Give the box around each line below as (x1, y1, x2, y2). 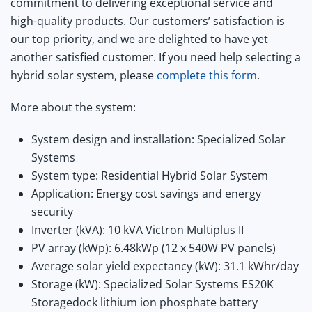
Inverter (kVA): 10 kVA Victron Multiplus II (31, 222, 244, 238)
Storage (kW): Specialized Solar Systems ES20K (31, 276, 274, 292)
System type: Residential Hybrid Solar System (31, 168, 268, 184)
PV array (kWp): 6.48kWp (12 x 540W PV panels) (31, 240, 276, 256)
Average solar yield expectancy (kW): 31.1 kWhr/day (31, 258, 299, 274)
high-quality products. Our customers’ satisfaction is (10, 13, 285, 29)
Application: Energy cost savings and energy (31, 186, 261, 202)
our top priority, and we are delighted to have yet (10, 31, 268, 47)
